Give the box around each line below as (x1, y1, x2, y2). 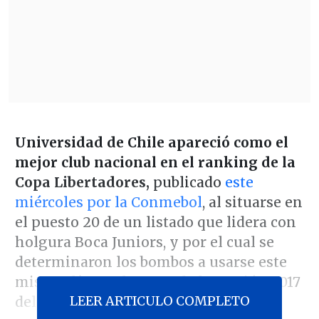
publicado (149, 173, 225, 191)
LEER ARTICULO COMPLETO (69, 292, 250, 309)
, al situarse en (202, 193, 303, 211)
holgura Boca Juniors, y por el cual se (14, 233, 274, 251)
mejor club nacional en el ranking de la (14, 153, 296, 171)
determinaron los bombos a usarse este (14, 253, 287, 271)
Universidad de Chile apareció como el (14, 133, 288, 151)
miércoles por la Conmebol (14, 193, 202, 211)
